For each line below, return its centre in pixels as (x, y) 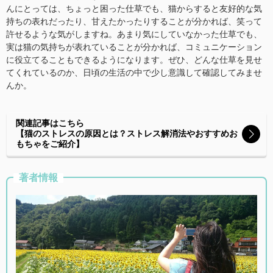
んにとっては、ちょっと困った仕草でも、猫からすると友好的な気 (134, 9)
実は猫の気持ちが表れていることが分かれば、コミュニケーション (134, 47)
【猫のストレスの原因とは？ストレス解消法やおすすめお (127, 133)
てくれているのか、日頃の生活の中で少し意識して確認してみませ (134, 73)
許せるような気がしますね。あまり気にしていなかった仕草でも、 (134, 34)
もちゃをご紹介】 (50, 144)
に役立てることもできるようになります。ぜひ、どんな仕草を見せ (134, 60)
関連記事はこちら (50, 123)
